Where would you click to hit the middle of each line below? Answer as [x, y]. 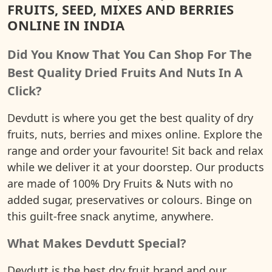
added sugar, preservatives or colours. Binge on [130, 199]
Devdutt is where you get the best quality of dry [130, 117]
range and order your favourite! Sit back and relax [135, 150]
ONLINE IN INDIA [66, 25]
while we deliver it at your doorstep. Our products [136, 167]
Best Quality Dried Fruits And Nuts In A [125, 72]
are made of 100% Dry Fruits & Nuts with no [120, 183]
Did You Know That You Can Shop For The [130, 54]
